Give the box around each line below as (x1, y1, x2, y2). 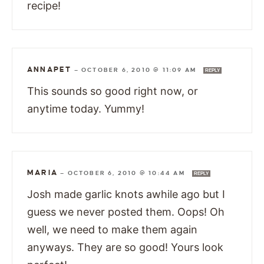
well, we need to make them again (27, 223, 197, 236)
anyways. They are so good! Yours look (27, 240, 223, 253)
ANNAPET (27, 65, 72, 74)
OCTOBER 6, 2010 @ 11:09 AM (81, 66, 199, 73)
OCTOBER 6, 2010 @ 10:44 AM (67, 169, 188, 176)
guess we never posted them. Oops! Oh (27, 205, 225, 218)
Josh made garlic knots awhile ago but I (27, 187, 225, 200)
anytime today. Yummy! (27, 102, 144, 115)
